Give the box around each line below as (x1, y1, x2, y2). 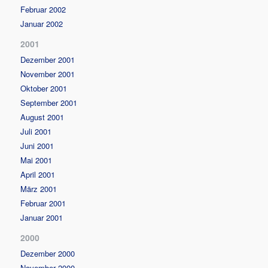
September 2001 (20, 96, 78, 108)
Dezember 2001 (20, 53, 75, 65)
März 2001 (20, 182, 57, 194)
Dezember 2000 (20, 247, 75, 259)
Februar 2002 (20, 3, 66, 15)
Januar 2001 (20, 211, 63, 223)
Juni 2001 (20, 139, 54, 151)
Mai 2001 (20, 154, 53, 166)
